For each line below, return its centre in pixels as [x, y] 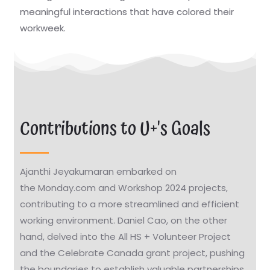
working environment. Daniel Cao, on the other [124, 220]
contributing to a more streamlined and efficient [130, 204]
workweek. [43, 28]
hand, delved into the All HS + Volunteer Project [126, 237]
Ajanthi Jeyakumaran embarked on [99, 171]
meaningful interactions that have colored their [127, 12]
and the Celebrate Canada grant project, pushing [133, 253]
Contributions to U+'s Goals [115, 129]
